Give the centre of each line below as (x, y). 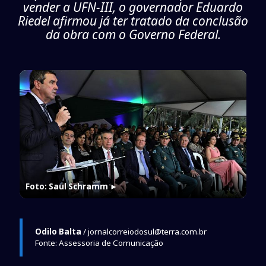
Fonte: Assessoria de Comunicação (99, 243)
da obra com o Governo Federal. (133, 35)
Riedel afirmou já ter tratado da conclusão (133, 21)
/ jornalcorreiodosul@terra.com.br (144, 231)
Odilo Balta (58, 231)
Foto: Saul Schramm (66, 186)
